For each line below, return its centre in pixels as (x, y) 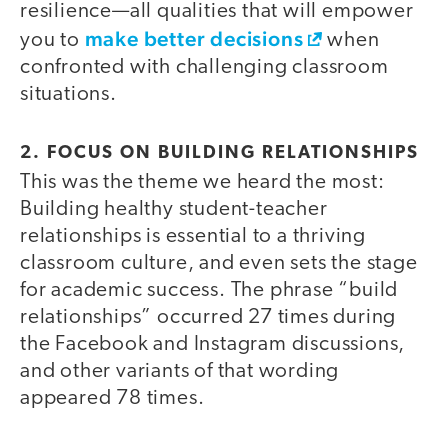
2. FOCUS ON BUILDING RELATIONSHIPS (219, 154)
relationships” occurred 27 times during (208, 318)
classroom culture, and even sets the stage (219, 264)
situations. (68, 94)
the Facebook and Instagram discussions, (213, 345)
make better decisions (194, 38)
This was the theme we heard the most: (202, 183)
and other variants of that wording (180, 372)
